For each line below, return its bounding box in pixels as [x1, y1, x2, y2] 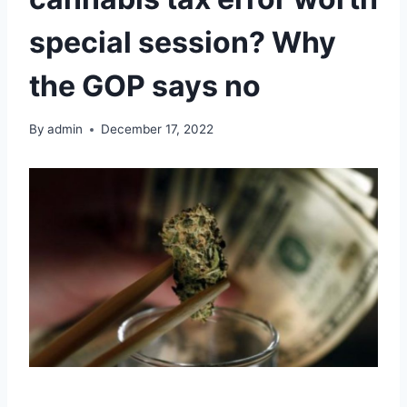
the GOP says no [29, 67, 261, 104]
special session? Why [29, 24, 336, 60]
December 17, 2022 [101, 122, 214, 137]
